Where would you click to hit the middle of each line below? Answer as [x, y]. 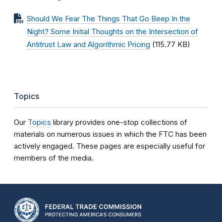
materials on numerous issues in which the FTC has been [110, 134]
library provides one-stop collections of [119, 122]
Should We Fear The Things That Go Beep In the [109, 19]
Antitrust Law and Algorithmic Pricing [88, 45]
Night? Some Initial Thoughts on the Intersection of [112, 32]
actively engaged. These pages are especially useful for [110, 146]
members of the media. [54, 158]
